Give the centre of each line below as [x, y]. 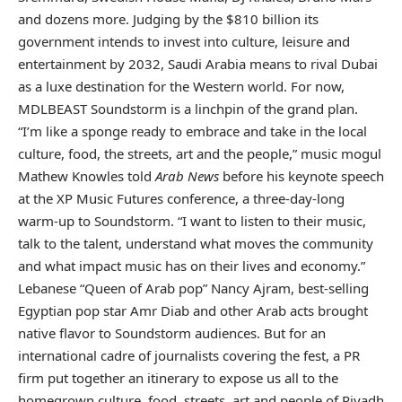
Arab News [187, 176]
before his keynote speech [301, 176]
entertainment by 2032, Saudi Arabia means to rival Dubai [198, 64]
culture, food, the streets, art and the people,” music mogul [200, 154]
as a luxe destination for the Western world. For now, [181, 87]
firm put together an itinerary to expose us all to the [178, 378]
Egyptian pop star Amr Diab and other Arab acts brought [193, 311]
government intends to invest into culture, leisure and [184, 42]
